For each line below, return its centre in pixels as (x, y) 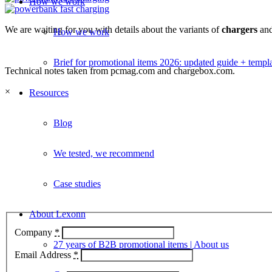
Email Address (44, 254)
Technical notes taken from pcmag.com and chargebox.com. (120, 71)
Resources (49, 93)
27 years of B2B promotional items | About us (141, 244)
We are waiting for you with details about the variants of (113, 29)
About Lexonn (57, 214)
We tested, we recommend (104, 153)
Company (35, 232)
